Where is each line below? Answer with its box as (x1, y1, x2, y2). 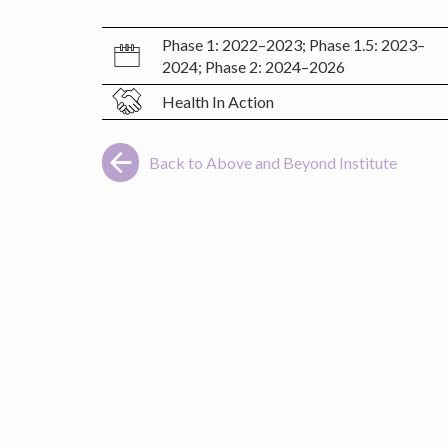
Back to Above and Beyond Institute (149, 153, 397, 173)
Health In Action (162, 92, 274, 112)
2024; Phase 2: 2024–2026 (162, 57, 345, 77)
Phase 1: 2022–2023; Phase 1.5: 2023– (162, 35, 425, 55)
